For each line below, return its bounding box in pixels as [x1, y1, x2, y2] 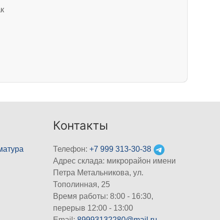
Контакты [53, 118, 109, 133]
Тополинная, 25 [53, 180, 110, 189]
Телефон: [53, 145, 90, 154]
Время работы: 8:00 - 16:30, [53, 192, 154, 201]
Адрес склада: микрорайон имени [53, 157, 176, 165]
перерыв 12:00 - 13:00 [53, 204, 134, 213]
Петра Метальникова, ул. [53, 168, 144, 177]
